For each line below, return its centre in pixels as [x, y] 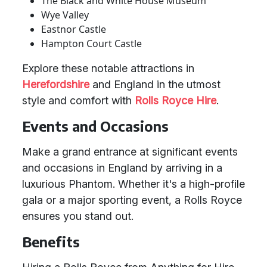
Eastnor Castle [74, 29]
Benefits [51, 242]
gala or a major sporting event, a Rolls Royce [132, 200]
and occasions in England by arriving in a [122, 168]
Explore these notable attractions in [108, 68]
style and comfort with [78, 100]
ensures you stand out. [78, 216]
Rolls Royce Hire [176, 100]
